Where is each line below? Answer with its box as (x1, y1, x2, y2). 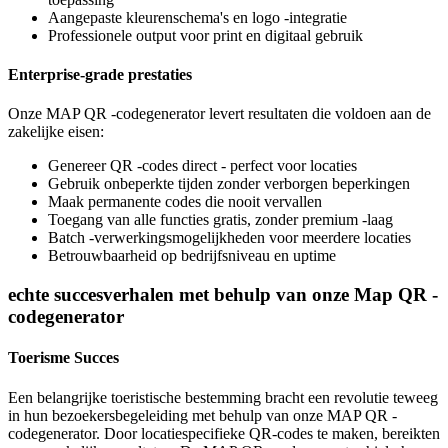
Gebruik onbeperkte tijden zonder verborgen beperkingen (48, 175, 410, 193)
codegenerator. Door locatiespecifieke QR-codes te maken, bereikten (8, 424, 440, 442)
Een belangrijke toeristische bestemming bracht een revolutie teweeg (8, 388, 438, 406)
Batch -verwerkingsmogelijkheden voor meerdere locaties (48, 229, 411, 247)
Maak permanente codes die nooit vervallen (48, 193, 322, 211)
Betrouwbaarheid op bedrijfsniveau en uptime (48, 247, 336, 265)
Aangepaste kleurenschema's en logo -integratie (48, 8, 347, 26)
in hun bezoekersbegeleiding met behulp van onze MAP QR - (8, 406, 397, 424)
